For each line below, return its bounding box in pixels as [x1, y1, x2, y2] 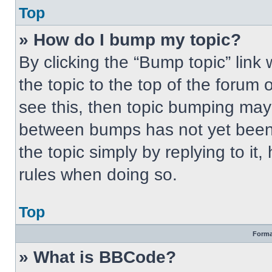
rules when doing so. [19, 165, 177, 184]
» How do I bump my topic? [19, 30, 241, 49]
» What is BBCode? [19, 248, 176, 267]
